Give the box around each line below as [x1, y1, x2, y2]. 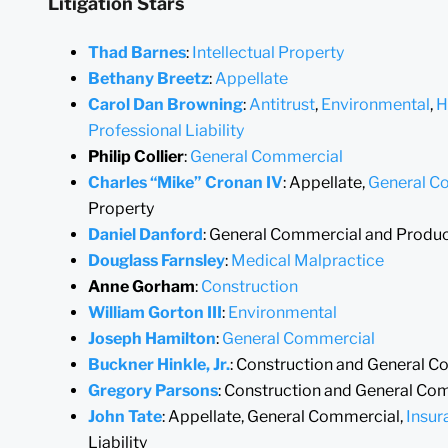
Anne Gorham [88, 276, 195, 296]
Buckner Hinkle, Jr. [88, 354, 230, 374]
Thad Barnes [88, 42, 186, 62]
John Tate [88, 406, 162, 426]
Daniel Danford [88, 224, 203, 244]
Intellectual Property [192, 42, 344, 62]
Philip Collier [88, 146, 184, 166]
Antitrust [249, 94, 315, 114]
